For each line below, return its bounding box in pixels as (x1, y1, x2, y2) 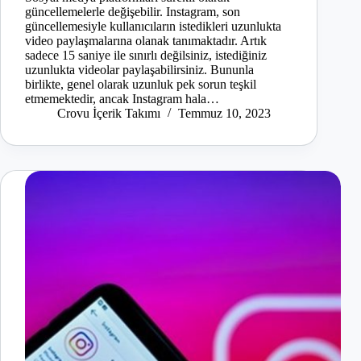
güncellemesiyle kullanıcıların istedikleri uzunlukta (25, 19, 281, 34)
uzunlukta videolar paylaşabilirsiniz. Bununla (25, 63, 254, 77)
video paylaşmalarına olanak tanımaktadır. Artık (25, 34, 267, 48)
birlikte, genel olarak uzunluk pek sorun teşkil (25, 77, 256, 92)
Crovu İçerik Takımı (57, 106, 160, 121)
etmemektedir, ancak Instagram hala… (25, 92, 219, 106)
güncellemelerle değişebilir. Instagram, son (25, 5, 240, 19)
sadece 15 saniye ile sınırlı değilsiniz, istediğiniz (25, 48, 267, 63)
